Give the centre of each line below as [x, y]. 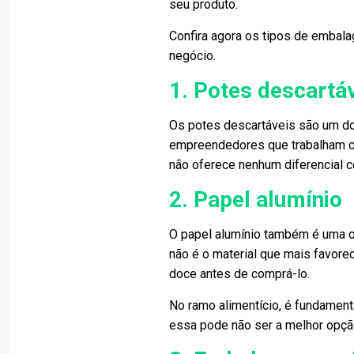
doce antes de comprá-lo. [240, 274]
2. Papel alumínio [256, 200]
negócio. [193, 56]
